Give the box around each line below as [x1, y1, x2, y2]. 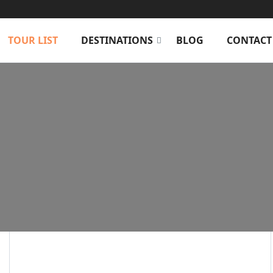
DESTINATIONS [80, 34, 153, 47]
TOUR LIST [7, 34, 58, 47]
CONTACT [226, 34, 272, 47]
